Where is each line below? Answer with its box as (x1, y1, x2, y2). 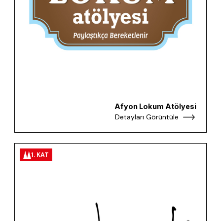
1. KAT (31, 150, 49, 159)
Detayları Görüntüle (114, 112, 179, 122)
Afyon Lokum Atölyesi (114, 102, 196, 110)
